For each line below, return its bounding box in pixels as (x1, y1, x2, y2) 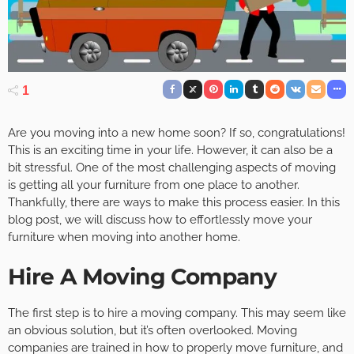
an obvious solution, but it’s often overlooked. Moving (8, 322, 297, 337)
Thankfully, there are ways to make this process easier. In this (8, 194, 340, 209)
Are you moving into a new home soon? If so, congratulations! (8, 125, 345, 140)
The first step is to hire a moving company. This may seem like (8, 305, 346, 320)
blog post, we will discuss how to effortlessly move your (8, 212, 312, 227)
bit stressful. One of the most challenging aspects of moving (8, 160, 336, 175)
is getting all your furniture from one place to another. (8, 177, 299, 192)
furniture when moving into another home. (8, 229, 240, 244)
